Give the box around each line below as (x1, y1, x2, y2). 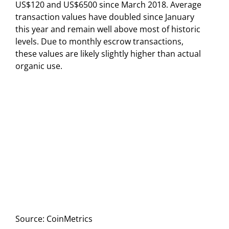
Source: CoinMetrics (15, 213, 93, 225)
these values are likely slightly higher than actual (15, 48, 201, 59)
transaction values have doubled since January (15, 11, 194, 22)
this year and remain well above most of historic (15, 23, 200, 35)
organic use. (15, 60, 62, 72)
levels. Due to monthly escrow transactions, (15, 35, 184, 47)
